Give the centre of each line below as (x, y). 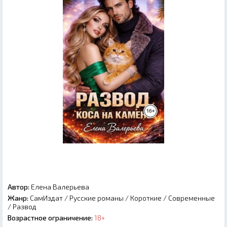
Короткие (146, 198)
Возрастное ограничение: (50, 217)
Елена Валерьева (59, 186)
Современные (192, 198)
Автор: (18, 186)
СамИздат (46, 198)
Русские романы (97, 198)
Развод (25, 206)
